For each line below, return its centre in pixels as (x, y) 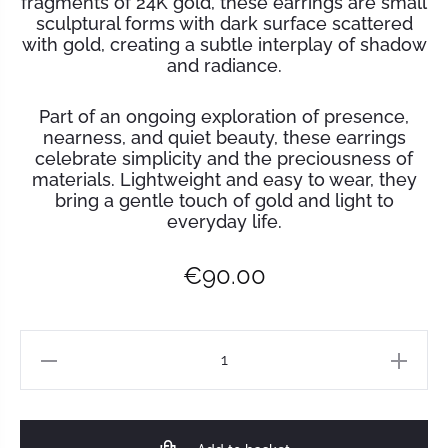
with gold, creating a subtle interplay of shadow (224, 44)
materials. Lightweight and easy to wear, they (224, 179)
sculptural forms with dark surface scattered (224, 23)
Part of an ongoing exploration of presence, (224, 116)
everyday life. (224, 221)
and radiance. (224, 65)
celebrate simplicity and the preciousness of (224, 158)
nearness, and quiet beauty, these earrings (224, 137)
